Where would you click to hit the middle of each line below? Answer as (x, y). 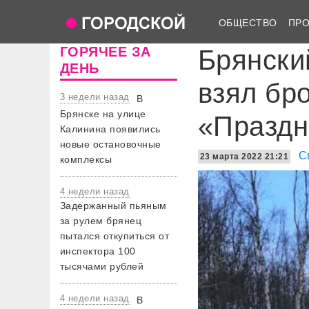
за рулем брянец (101, 221)
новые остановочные (111, 144)
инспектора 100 (98, 251)
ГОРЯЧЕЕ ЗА (106, 52)
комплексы (86, 159)
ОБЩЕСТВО (248, 22)
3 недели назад (95, 97)
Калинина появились (110, 129)
